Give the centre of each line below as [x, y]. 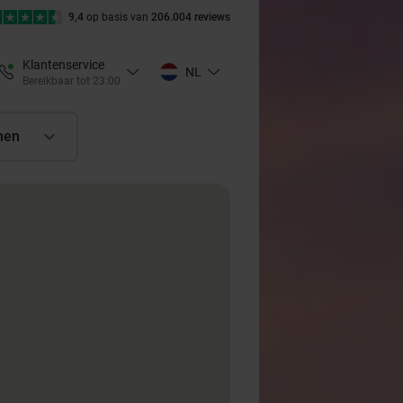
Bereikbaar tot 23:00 [72, 81]
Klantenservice [63, 64]
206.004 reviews [191, 17]
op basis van [119, 17]
